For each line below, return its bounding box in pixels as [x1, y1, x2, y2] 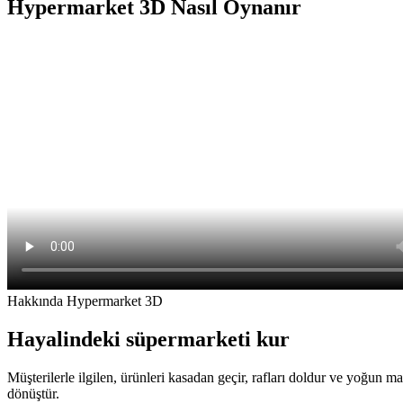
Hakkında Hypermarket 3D [7, 293, 163, 309]
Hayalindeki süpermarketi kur [7, 327, 290, 351]
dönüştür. [7, 385, 59, 401]
